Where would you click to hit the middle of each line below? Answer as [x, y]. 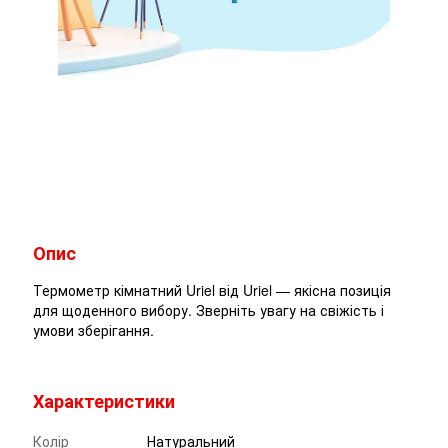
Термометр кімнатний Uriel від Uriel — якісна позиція [212, 290]
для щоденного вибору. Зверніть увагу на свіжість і [208, 310]
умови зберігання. [93, 330]
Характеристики [104, 401]
